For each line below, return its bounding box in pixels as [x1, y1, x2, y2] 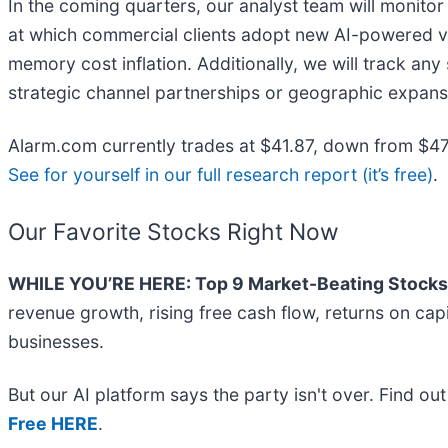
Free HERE [8, 412, 98, 434]
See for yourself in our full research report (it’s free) [8, 164, 433, 186]
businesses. [8, 330, 104, 352]
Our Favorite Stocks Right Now [8, 218, 339, 247]
